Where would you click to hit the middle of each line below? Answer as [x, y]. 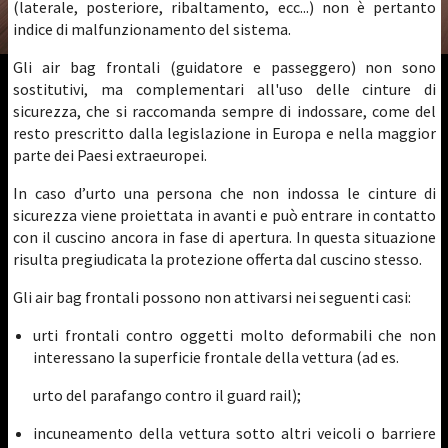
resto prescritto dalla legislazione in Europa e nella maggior [225, 133]
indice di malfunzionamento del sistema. [152, 29]
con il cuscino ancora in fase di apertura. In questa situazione [225, 237]
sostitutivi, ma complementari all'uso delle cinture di [225, 89]
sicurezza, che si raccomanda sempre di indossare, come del [225, 111]
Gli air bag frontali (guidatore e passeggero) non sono [225, 67]
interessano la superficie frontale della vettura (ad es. [216, 357]
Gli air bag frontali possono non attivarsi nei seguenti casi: [212, 297]
